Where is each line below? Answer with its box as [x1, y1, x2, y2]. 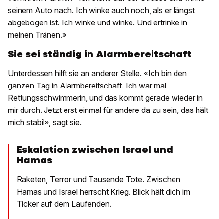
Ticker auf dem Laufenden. [17, 199, 111, 209]
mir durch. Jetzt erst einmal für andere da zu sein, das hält [8, 105, 208, 115]
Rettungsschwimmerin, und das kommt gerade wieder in [8, 93, 203, 103]
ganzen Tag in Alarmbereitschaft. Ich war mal [8, 81, 166, 91]
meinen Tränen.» [8, 30, 66, 40]
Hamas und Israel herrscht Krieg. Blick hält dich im [17, 187, 190, 197]
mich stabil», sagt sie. [8, 117, 82, 128]
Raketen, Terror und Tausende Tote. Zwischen [17, 175, 180, 185]
